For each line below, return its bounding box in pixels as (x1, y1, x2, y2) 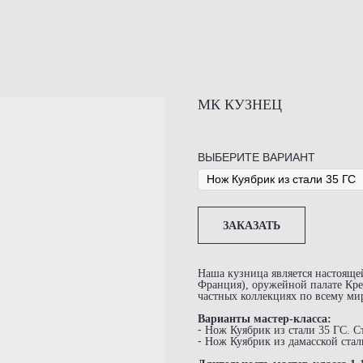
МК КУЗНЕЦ (198, 96, 282, 113)
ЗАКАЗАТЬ (223, 219, 280, 232)
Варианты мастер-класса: (198, 313, 331, 326)
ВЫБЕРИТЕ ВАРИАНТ (198, 151, 315, 164)
